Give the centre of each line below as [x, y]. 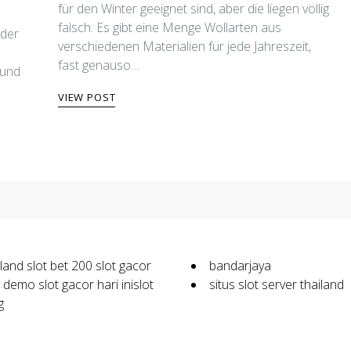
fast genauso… [99, 65]
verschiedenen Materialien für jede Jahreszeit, [185, 46]
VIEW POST [87, 97]
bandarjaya [240, 266]
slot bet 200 [60, 266]
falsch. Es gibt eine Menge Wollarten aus [170, 27]
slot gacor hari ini [86, 284]
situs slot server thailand [277, 284]
